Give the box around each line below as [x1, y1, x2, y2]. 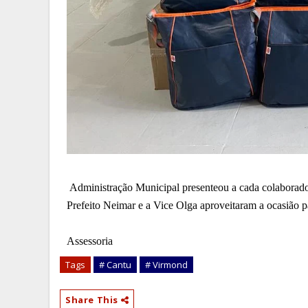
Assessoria [67, 234, 113, 247]
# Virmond [145, 258, 188, 271]
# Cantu [99, 258, 131, 271]
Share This [65, 293, 121, 306]
